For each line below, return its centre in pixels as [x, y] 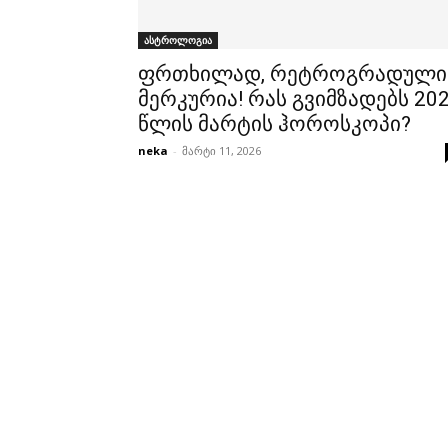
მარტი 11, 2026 [221, 151]
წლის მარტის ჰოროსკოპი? [274, 124]
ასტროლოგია [178, 40]
